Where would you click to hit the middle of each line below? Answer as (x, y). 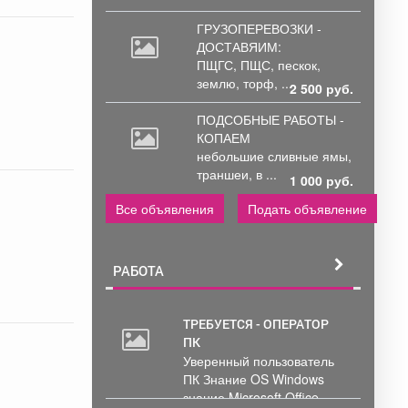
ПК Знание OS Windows (254, 379)
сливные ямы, (310, 156)
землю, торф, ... (245, 83)
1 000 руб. (321, 181)
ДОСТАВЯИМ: (239, 47)
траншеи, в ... (237, 174)
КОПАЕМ (224, 138)
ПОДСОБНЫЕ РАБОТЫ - (270, 120)
